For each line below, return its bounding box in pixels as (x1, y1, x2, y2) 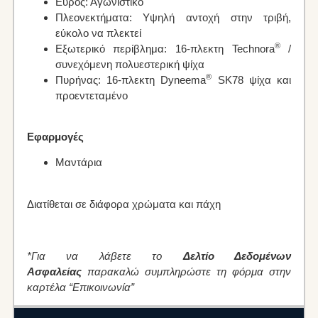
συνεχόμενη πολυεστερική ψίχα (55, 57, 204, 70)
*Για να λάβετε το (26, 249, 183, 262)
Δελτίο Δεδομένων (182, 249, 292, 262)
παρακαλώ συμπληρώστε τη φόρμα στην (81, 265, 292, 278)
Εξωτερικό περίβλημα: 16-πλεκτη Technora (55, 42, 275, 55)
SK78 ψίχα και (212, 73, 292, 86)
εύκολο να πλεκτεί (55, 26, 141, 39)
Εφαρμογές (26, 130, 84, 143)
